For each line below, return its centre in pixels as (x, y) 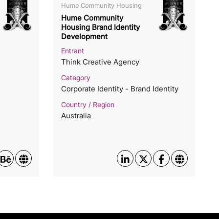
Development (85, 37)
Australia (76, 116)
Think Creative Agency (100, 62)
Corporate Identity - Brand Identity (120, 89)
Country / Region (88, 105)
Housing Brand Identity (101, 27)
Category (76, 78)
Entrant (73, 51)
